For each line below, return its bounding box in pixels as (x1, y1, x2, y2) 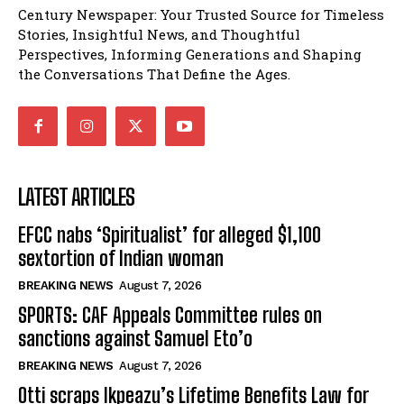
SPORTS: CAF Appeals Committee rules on (18, 302, 322, 327)
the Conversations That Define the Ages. (18, 64, 290, 83)
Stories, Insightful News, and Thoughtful (18, 24, 300, 43)
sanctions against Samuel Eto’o (18, 326, 252, 351)
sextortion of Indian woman (18, 245, 224, 271)
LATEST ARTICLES (18, 183, 134, 210)
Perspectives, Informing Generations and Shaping (18, 44, 362, 63)
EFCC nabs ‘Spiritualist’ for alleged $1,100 (18, 222, 321, 247)
